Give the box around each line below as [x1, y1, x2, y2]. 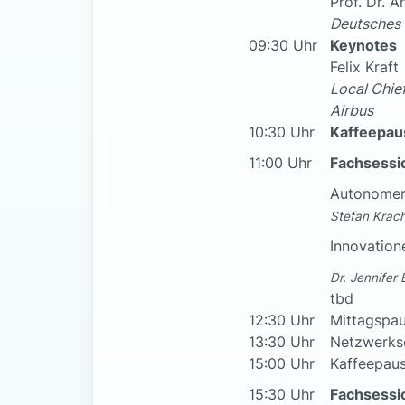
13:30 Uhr [249, 333, 315, 352]
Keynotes [330, 36, 397, 55]
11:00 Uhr [249, 154, 312, 173]
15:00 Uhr [249, 354, 315, 373]
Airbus [330, 101, 373, 120]
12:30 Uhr [249, 311, 315, 330]
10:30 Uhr [249, 123, 315, 142]
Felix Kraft [330, 58, 399, 77]
